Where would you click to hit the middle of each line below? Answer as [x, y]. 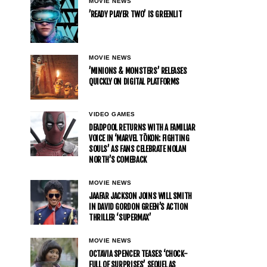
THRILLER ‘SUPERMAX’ [120, 217]
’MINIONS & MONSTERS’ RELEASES [138, 71]
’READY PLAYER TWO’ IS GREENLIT [136, 14]
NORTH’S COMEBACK [118, 159]
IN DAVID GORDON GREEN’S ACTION [139, 207]
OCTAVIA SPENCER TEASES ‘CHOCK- [138, 254]
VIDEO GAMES [112, 114]
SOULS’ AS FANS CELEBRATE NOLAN [138, 149]
